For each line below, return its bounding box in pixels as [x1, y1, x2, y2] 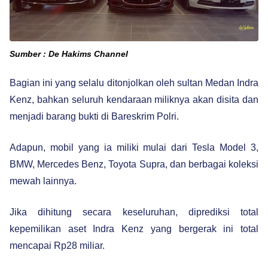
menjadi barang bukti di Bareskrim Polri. [10, 111, 179, 121]
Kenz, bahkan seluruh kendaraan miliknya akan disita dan [10, 94, 258, 105]
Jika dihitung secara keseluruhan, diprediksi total [10, 206, 258, 217]
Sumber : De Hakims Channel [10, 48, 128, 59]
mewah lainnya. [10, 175, 77, 186]
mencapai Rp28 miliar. [10, 240, 105, 251]
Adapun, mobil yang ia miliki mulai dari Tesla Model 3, [10, 142, 258, 153]
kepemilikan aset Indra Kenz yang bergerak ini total [10, 223, 258, 234]
